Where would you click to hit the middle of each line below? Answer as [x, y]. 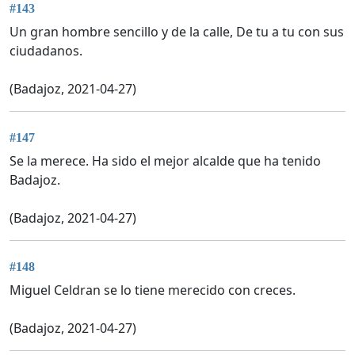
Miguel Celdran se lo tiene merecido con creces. [153, 290]
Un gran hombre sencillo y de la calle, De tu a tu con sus [177, 31]
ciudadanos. [46, 50]
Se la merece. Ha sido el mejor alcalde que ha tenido [165, 160]
